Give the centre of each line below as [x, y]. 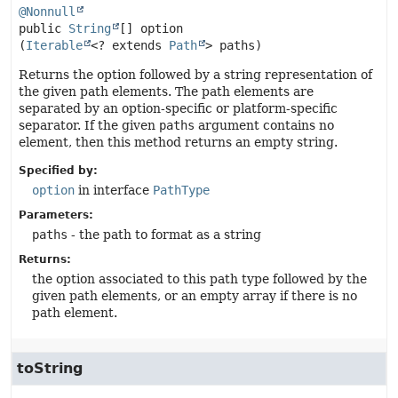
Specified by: [58, 171]
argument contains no [264, 125]
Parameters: [56, 215]
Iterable [54, 45]
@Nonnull [47, 12]
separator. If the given [89, 125]
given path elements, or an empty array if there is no [195, 296]
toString [50, 368]
